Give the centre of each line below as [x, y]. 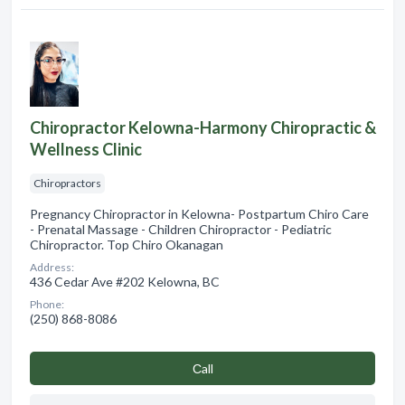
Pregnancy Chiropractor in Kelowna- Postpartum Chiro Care [199, 214]
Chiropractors [67, 184]
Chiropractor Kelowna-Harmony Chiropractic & [203, 128]
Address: [52, 268]
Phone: [47, 305]
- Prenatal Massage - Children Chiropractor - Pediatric [181, 230]
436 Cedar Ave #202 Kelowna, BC [125, 282]
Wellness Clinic [86, 150]
